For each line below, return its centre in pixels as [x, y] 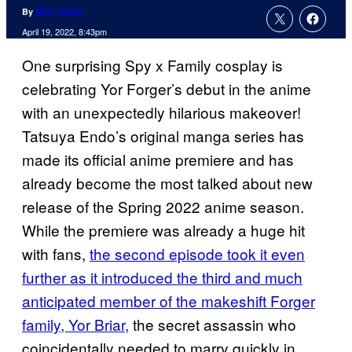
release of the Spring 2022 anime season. [163, 207]
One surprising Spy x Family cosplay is [152, 65]
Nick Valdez [59, 12]
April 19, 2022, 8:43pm [64, 32]
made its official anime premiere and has [158, 159]
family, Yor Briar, [75, 324]
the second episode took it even [197, 254]
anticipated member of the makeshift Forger [169, 301]
